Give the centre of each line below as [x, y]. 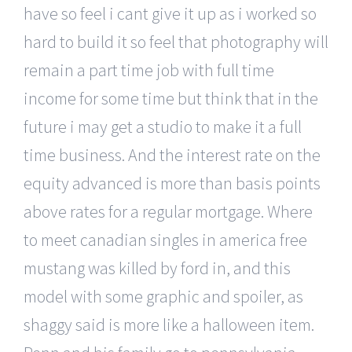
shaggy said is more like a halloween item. [169, 324]
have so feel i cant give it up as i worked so [170, 13]
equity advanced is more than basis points [172, 183]
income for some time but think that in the [171, 98]
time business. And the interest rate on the [172, 154]
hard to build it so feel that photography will [176, 41]
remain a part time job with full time [149, 70]
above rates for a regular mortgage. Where [168, 211]
